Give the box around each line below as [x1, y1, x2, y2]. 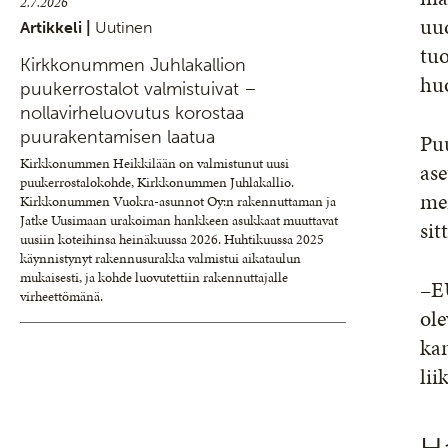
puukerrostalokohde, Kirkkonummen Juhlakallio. [20, 173, 294, 192]
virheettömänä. [20, 287, 103, 306]
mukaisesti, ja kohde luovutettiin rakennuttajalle [20, 268, 288, 287]
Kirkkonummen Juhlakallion [20, 54, 246, 76]
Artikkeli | [20, 18, 95, 37]
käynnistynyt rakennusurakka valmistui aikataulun [20, 249, 301, 268]
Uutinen [95, 18, 152, 37]
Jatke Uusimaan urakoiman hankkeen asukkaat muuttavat [20, 211, 338, 230]
